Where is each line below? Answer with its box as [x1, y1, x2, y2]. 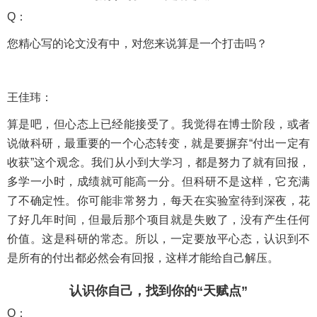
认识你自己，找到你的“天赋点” [69, 283, 248, 298]
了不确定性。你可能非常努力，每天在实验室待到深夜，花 [7, 194, 310, 207]
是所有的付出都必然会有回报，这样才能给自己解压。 [7, 251, 279, 264]
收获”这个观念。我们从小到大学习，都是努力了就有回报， [7, 156, 310, 168]
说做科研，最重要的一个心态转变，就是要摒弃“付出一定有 [7, 137, 310, 149]
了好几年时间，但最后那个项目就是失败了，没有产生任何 [7, 213, 310, 226]
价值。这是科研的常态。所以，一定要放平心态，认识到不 [7, 232, 310, 245]
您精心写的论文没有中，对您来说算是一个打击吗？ [7, 37, 267, 50]
